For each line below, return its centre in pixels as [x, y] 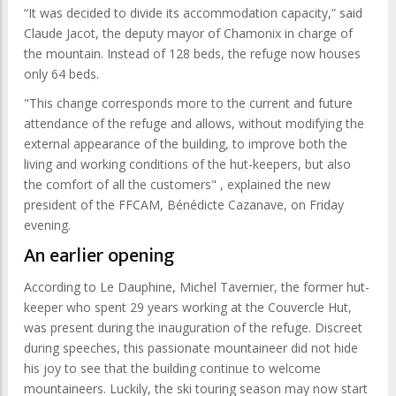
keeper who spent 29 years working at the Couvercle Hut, [188, 307]
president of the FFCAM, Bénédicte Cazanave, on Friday [184, 205]
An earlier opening [99, 255]
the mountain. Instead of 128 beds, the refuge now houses [192, 53]
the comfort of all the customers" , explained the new [177, 184]
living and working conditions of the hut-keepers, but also [187, 164]
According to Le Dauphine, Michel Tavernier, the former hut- [197, 287]
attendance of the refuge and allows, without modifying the [194, 123]
